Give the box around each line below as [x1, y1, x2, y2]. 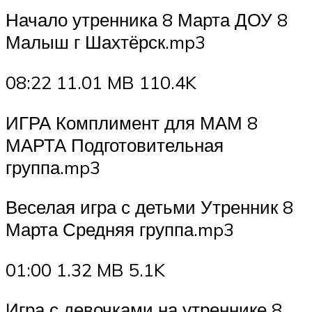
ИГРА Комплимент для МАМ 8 [6, 111, 258, 134]
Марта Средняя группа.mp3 [6, 218, 234, 241]
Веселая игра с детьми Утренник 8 [6, 196, 293, 219]
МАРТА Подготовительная [6, 133, 224, 156]
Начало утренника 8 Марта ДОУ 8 [6, 8, 288, 31]
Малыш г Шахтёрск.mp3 [6, 31, 205, 54]
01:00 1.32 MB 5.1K [6, 258, 165, 281]
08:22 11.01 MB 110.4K [6, 71, 196, 94]
